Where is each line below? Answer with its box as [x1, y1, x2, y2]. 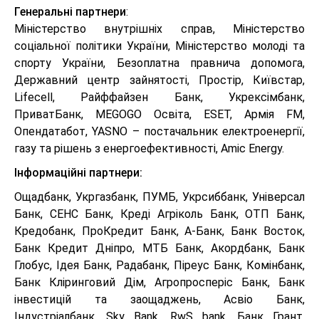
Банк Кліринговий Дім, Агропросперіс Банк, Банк [14, 276, 305, 289]
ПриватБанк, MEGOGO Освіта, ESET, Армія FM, [14, 108, 305, 121]
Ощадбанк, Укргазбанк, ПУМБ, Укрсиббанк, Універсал [14, 190, 305, 204]
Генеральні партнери [14, 5, 126, 19]
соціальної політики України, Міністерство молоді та [14, 39, 305, 53]
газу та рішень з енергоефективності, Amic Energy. [14, 142, 284, 155]
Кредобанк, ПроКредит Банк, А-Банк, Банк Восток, [14, 224, 305, 238]
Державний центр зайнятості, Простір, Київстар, [14, 73, 305, 87]
